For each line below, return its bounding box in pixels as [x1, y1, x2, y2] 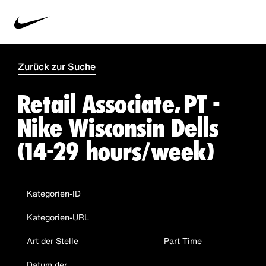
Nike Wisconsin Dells [18, 113, 218, 143]
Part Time [164, 235, 202, 247]
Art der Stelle [27, 235, 78, 247]
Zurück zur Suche [18, 59, 96, 74]
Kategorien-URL [27, 211, 89, 223]
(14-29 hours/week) [18, 137, 214, 167]
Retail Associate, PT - [18, 89, 220, 119]
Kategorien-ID [27, 187, 81, 199]
